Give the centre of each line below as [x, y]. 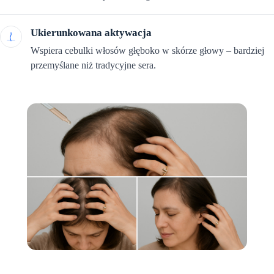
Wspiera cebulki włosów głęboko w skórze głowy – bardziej [147, 51]
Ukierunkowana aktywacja [91, 33]
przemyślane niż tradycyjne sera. [93, 65]
